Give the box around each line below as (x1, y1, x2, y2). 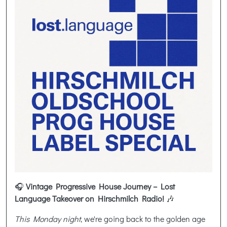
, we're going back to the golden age (81, 213, 205, 224)
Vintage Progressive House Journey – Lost (24, 180, 175, 192)
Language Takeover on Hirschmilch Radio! (15, 193, 166, 204)
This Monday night (15, 213, 81, 224)
